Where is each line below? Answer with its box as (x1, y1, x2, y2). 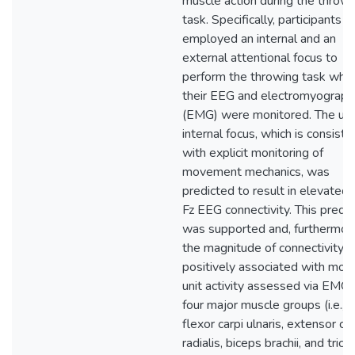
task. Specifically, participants (182, 11, 342, 29)
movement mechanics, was (182, 163, 330, 181)
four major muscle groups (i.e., (182, 296, 345, 314)
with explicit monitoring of (182, 144, 323, 162)
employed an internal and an (182, 30, 336, 48)
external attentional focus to (182, 49, 338, 67)
